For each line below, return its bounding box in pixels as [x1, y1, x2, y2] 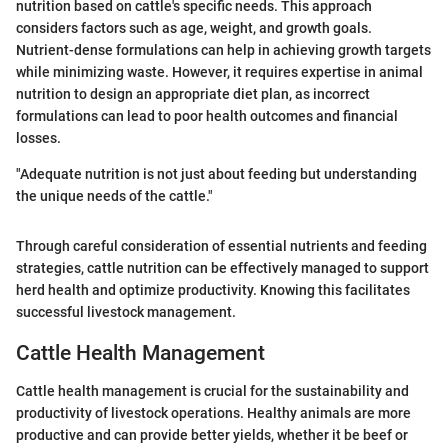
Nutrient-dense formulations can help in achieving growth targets [16, 41, 431, 58]
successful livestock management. [16, 303, 236, 320]
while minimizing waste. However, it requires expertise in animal [16, 63, 423, 80]
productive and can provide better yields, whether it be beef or [16, 427, 408, 444]
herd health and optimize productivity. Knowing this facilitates [16, 281, 410, 298]
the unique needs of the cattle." [16, 187, 213, 204]
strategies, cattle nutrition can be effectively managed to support [16, 259, 429, 276]
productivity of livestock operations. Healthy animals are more [16, 405, 411, 422]
